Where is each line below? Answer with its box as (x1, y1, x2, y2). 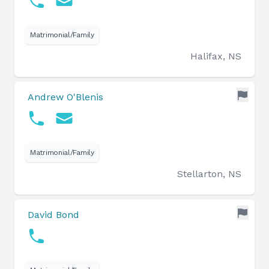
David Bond (28, 209, 79, 220)
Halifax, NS (190, 50, 241, 62)
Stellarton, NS (177, 168, 241, 180)
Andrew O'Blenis (28, 91, 103, 103)
